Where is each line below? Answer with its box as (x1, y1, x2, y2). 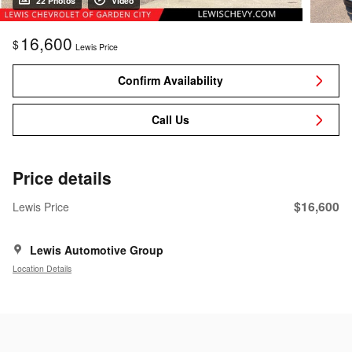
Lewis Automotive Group (30, 242, 163, 258)
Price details (13, 166, 112, 190)
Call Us (151, 112, 189, 128)
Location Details (13, 262, 71, 274)
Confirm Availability (117, 72, 223, 89)
